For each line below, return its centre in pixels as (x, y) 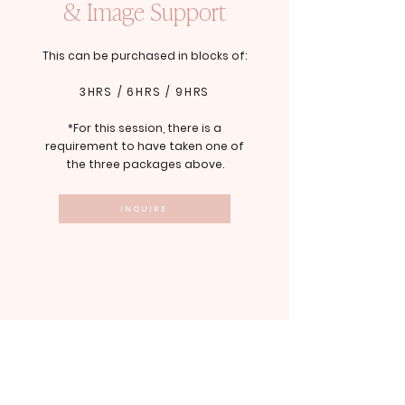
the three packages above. (145, 164)
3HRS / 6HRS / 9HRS (145, 92)
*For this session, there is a (145, 128)
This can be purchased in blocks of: (145, 56)
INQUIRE (144, 208)
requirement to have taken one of (145, 146)
